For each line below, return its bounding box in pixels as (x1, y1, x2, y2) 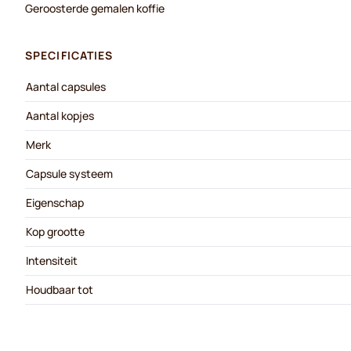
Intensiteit (26, 253, 78, 268)
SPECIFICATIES (25, 48, 114, 63)
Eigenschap (26, 195, 84, 210)
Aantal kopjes (26, 108, 94, 123)
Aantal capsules (26, 79, 106, 94)
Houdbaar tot (26, 282, 93, 297)
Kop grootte (26, 224, 85, 239)
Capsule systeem (26, 166, 113, 181)
